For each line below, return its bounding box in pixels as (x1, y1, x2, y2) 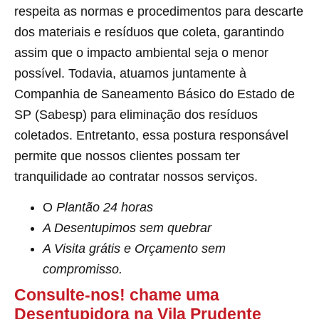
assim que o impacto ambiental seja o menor (14, 46, 268, 61)
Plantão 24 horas (56, 200, 153, 215)
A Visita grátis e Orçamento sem (43, 241, 226, 256)
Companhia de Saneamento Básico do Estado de (14, 87, 295, 102)
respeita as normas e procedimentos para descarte (14, 4, 303, 19)
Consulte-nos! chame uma (14, 286, 219, 305)
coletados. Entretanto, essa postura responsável (14, 128, 288, 143)
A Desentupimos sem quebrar (43, 221, 211, 236)
